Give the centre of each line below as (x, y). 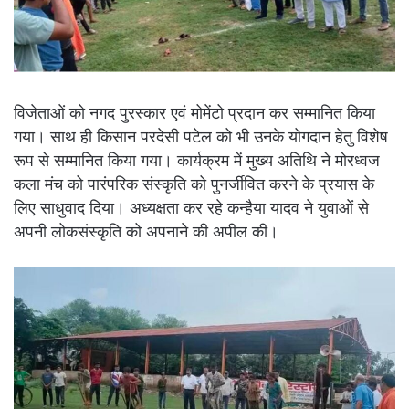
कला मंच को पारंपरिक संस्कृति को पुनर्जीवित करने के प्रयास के (194, 184)
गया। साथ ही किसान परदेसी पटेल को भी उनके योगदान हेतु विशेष (201, 136)
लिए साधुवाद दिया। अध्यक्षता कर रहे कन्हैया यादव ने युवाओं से (191, 208)
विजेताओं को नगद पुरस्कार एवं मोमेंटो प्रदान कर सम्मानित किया (194, 113)
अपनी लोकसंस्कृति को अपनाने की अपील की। (146, 231)
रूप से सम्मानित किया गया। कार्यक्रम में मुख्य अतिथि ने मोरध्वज (197, 160)
